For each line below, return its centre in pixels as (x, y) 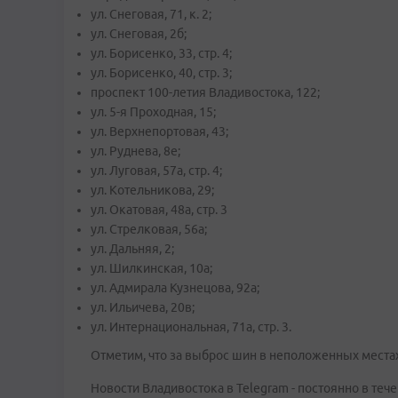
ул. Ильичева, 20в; (143, 307)
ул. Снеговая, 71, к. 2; (151, 14)
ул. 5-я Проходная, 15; (153, 112)
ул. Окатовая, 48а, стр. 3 (159, 210)
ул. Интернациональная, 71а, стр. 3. (191, 327)
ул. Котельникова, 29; (152, 190)
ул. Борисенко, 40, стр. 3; (161, 73)
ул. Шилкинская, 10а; (151, 268)
